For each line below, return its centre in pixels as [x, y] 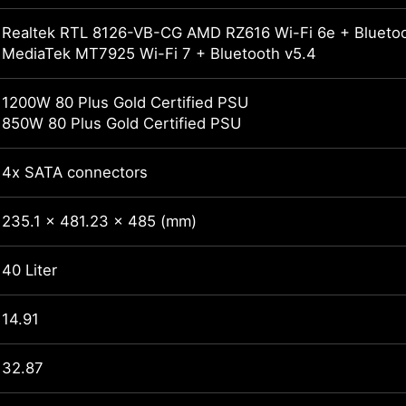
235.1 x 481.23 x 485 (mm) [99, 222]
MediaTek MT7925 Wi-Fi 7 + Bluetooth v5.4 [159, 54]
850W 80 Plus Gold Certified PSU [121, 124]
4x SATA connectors [75, 173]
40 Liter [29, 271]
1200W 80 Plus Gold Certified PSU [125, 103]
